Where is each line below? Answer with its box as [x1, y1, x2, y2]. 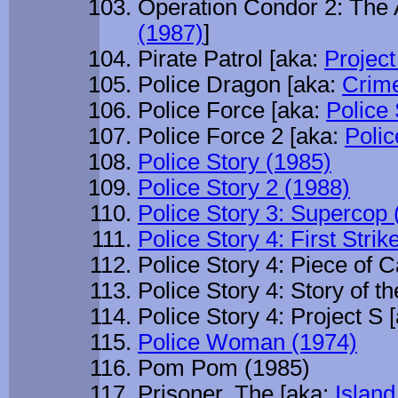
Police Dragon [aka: [138, 72, 342, 98]
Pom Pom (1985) [138, 355, 310, 381]
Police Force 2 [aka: [138, 123, 345, 149]
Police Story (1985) [138, 149, 331, 175]
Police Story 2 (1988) [138, 175, 350, 201]
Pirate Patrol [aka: [138, 46, 324, 72]
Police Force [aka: [138, 98, 326, 123]
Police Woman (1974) [138, 330, 357, 355]
